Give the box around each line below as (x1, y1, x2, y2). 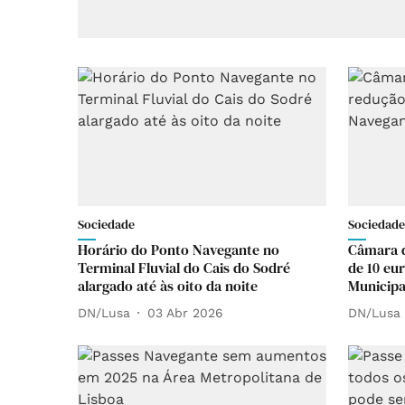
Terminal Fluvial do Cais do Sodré (78, 258, 290, 278)
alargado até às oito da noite (78, 276, 258, 297)
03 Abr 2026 (147, 305, 223, 320)
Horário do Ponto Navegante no (78, 240, 279, 260)
